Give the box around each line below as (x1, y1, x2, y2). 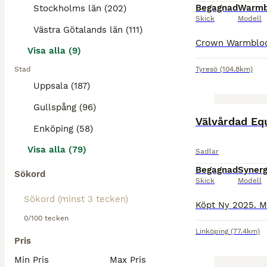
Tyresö (195, 65, 218, 73)
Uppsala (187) (33, 80, 90, 91)
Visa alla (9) (27, 45, 81, 56)
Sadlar (195, 147, 219, 156)
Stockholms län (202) (33, 3, 126, 14)
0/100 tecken (24, 214, 69, 222)
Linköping (195, 227, 228, 235)
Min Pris (14, 254, 49, 265)
